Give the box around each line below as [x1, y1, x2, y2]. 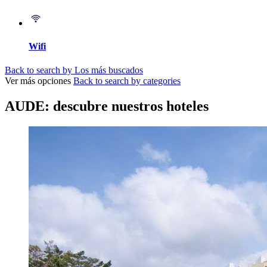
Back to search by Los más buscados [5, 64, 143, 75]
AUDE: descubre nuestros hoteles [5, 98, 209, 114]
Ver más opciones [5, 75, 71, 86]
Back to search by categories [73, 75, 181, 86]
